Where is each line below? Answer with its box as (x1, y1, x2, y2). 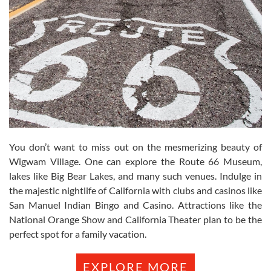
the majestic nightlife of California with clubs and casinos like (9, 184, 262, 196)
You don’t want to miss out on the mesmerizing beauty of (9, 140, 262, 152)
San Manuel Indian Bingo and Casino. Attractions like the (9, 198, 262, 211)
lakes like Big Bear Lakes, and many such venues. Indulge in (9, 169, 262, 181)
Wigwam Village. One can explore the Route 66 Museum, (9, 155, 262, 167)
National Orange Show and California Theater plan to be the (9, 213, 262, 225)
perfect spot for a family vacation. (9, 227, 146, 240)
